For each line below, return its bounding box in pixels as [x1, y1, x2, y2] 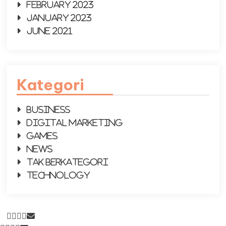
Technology [27, 171, 90, 179]
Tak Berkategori [27, 158, 108, 166]
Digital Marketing [27, 119, 123, 127]
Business [27, 105, 71, 114]
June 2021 [27, 27, 73, 35]
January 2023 [27, 14, 92, 22]
